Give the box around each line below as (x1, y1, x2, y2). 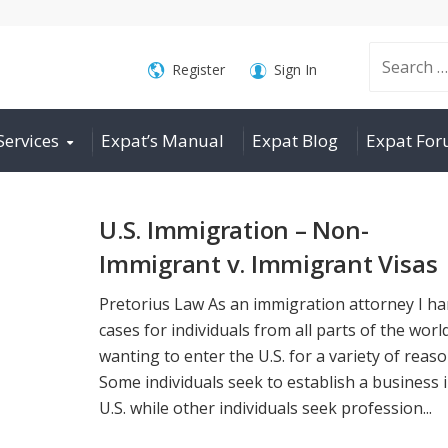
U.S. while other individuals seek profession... (99, 396, 432, 419)
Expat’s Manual (101, 129, 224, 152)
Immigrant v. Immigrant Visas (99, 247, 438, 280)
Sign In (273, 60, 317, 79)
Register (171, 60, 225, 79)
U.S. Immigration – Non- (99, 213, 369, 246)
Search (333, 56, 385, 78)
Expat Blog (252, 129, 338, 152)
